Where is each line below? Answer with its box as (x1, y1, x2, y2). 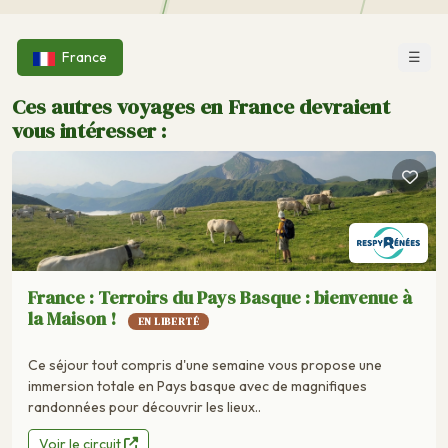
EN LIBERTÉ (138, 314, 199, 328)
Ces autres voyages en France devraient (12, 92, 390, 122)
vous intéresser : (12, 116, 166, 146)
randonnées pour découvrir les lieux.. (28, 397, 261, 416)
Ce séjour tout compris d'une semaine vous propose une (28, 355, 382, 374)
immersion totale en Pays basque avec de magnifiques (28, 376, 367, 395)
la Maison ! (28, 306, 120, 332)
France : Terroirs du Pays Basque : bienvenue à (28, 285, 412, 311)
